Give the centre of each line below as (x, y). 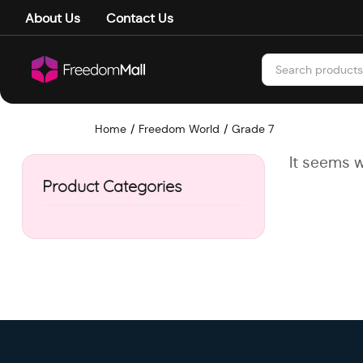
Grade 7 (253, 129)
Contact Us (140, 18)
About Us (53, 18)
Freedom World (179, 129)
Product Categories (112, 187)
